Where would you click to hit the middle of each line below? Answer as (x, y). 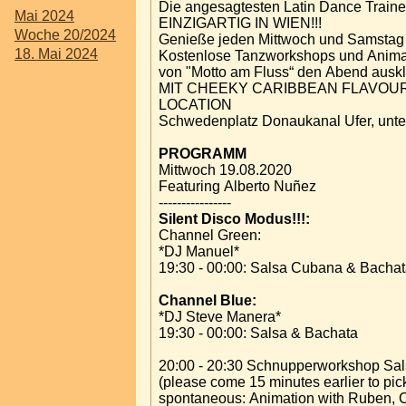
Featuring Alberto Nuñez (237, 186)
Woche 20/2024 (65, 34)
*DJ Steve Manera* (220, 316)
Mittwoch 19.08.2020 (225, 169)
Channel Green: (210, 235)
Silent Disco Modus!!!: (234, 218)
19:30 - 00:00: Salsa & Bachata (258, 333)
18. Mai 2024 (56, 54)
